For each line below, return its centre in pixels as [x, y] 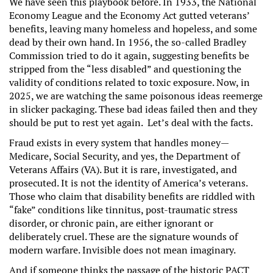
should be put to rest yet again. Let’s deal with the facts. [131, 123]
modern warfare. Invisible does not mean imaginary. [122, 250]
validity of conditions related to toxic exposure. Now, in [129, 83]
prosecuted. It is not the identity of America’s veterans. [128, 183]
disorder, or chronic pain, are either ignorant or [111, 223]
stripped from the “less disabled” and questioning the [125, 69]
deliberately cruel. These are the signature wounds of [123, 236]
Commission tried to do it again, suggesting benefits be [129, 56]
